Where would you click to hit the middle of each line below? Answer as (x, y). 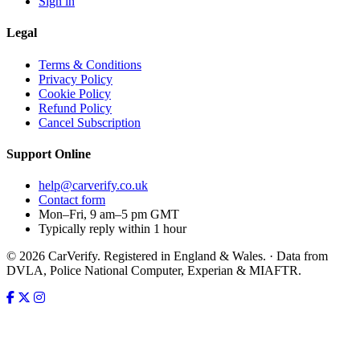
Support (31, 153)
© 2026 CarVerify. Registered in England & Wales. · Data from (167, 256)
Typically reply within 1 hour (112, 229)
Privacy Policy (76, 79)
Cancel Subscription (90, 122)
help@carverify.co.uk (93, 186)
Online (73, 153)
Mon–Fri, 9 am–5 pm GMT (109, 215)
